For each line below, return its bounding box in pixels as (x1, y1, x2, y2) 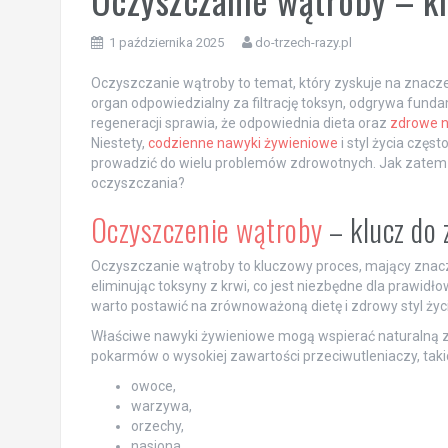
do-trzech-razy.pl (254, 34, 352, 50)
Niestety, (90, 134, 148, 151)
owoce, (130, 377, 176, 394)
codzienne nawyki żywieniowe (147, 134, 338, 151)
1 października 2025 (108, 34, 224, 50)
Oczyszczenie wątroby (90, 206, 323, 252)
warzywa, (130, 397, 192, 414)
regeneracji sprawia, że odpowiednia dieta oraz (90, 114, 390, 131)
